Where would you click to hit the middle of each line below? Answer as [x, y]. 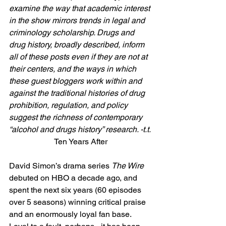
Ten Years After [81, 142]
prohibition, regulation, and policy [69, 105]
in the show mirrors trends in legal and [78, 20]
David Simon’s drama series [60, 166]
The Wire [128, 166]
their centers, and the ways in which [74, 69]
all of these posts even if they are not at [79, 57]
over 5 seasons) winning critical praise [78, 202]
